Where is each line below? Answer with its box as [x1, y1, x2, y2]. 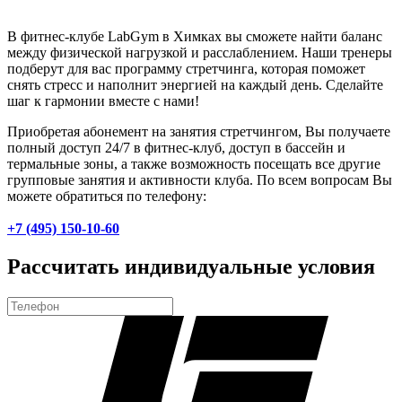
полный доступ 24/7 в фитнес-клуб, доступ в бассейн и [7, 140, 345, 156]
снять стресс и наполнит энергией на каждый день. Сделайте [7, 77, 383, 93]
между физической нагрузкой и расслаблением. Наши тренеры [7, 45, 392, 61]
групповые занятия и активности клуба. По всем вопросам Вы [7, 172, 392, 188]
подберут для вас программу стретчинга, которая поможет [7, 61, 365, 77]
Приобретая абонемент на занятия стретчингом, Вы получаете [7, 124, 390, 140]
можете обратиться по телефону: [7, 188, 206, 205]
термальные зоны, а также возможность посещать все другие [7, 156, 380, 172]
